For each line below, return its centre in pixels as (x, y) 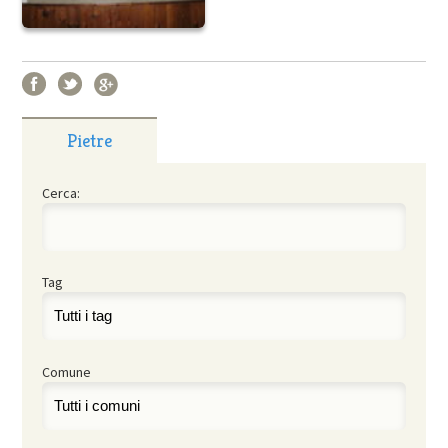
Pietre (90, 140)
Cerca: (61, 192)
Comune (67, 371)
